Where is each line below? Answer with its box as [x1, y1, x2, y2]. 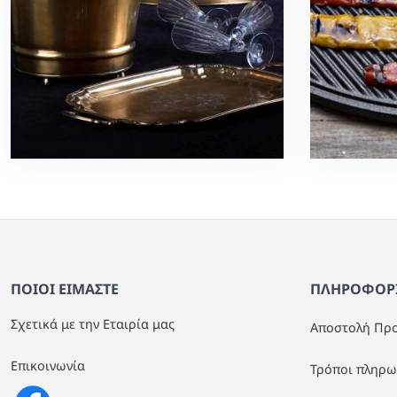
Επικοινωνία [11, 356, 85, 374]
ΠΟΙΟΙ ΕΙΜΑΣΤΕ [11, 278, 119, 299]
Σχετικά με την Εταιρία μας [11, 315, 175, 332]
